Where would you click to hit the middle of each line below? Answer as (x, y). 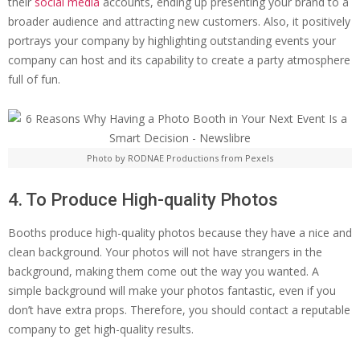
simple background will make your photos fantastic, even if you (172, 291)
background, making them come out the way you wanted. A (164, 272)
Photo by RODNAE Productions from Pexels (180, 158)
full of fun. (34, 80)
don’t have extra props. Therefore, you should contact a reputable (179, 310)
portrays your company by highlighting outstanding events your (172, 41)
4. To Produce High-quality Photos (143, 200)
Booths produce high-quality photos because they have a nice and (180, 233)
